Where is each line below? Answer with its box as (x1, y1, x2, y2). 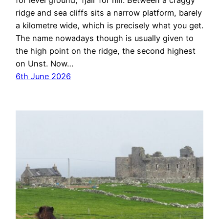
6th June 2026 (16, 71, 71, 82)
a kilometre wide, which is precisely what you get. (16, 21, 203, 31)
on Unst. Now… (16, 59, 73, 69)
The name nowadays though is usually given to (16, 33, 194, 44)
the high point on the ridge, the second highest (16, 46, 196, 56)
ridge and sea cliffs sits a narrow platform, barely (16, 8, 202, 18)
